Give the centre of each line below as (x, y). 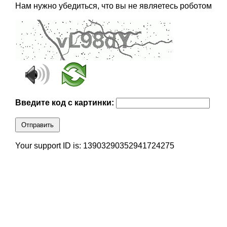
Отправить (37, 125)
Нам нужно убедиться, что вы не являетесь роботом (113, 6)
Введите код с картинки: (65, 103)
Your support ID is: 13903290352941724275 (94, 146)
